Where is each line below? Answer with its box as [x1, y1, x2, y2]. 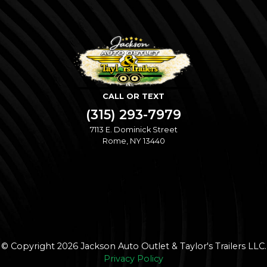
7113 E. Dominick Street [89, 125, 178, 135]
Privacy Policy [104, 253, 163, 264]
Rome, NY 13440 [102, 136, 165, 146]
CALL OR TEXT [103, 92, 164, 101]
